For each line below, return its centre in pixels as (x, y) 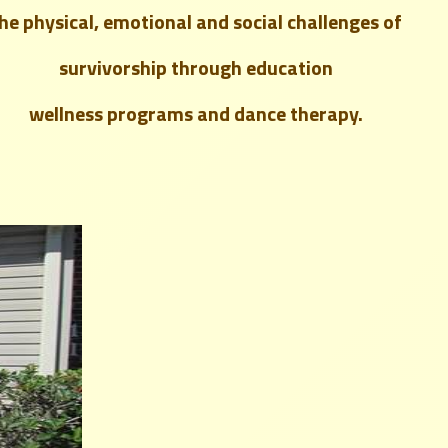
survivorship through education (196, 67)
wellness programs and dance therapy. (196, 113)
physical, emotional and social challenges (203, 21)
